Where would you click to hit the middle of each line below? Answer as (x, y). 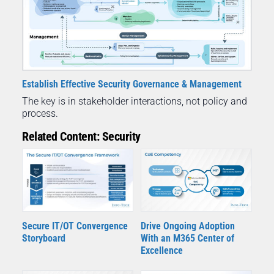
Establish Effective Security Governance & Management (132, 84)
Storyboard (44, 239)
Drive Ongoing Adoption (188, 226)
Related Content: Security (81, 137)
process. (40, 114)
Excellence (162, 251)
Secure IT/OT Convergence (75, 226)
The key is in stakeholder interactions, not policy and (135, 102)
